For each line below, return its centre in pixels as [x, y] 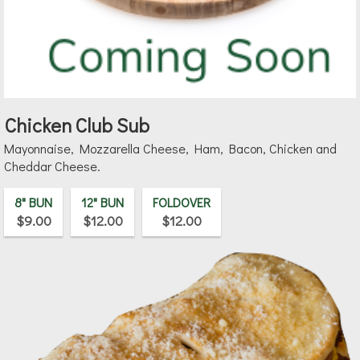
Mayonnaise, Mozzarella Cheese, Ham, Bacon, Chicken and [170, 149]
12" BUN [102, 202]
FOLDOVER [182, 202]
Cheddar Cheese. [52, 166]
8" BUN [33, 202]
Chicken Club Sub [77, 125]
